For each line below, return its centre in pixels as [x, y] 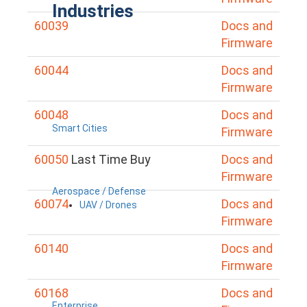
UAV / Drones [108, 205]
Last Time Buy [111, 159]
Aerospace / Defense [99, 191]
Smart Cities [80, 128]
